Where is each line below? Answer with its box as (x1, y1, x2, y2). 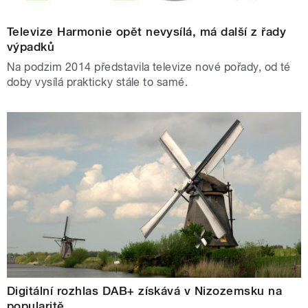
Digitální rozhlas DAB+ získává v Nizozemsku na (7, 284, 283, 298)
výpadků (7, 39, 55, 54)
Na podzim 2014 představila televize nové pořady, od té (7, 60, 291, 74)
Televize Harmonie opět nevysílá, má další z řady (7, 24, 287, 38)
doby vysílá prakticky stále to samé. (7, 75, 188, 89)
